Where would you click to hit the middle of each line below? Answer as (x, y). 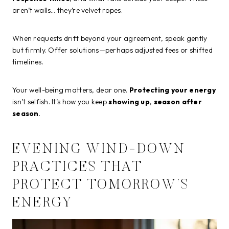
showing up (129, 102)
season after (178, 102)
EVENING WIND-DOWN (99, 149)
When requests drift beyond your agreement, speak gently (110, 39)
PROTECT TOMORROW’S (101, 185)
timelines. (28, 62)
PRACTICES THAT (78, 167)
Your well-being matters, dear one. (71, 90)
